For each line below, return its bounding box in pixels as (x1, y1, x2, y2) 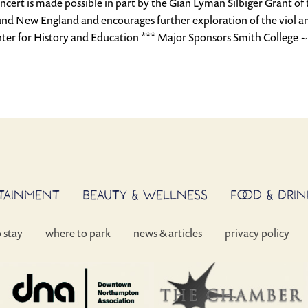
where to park (45, 225, 111, 241)
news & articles (133, 225, 202, 241)
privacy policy (225, 225, 289, 241)
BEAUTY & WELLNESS (82, 186, 208, 203)
